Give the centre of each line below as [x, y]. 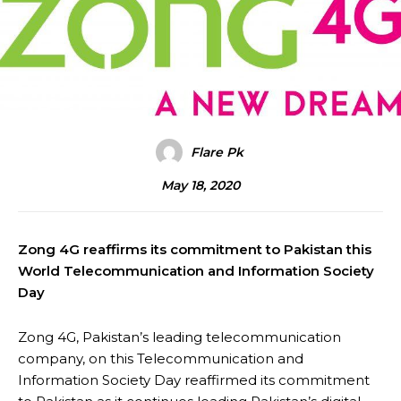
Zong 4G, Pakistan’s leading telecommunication [179, 337]
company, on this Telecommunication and [161, 358]
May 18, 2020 [200, 186]
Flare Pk [217, 152]
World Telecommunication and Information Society [196, 270]
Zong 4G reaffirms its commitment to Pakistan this [195, 249]
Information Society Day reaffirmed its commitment [194, 380]
